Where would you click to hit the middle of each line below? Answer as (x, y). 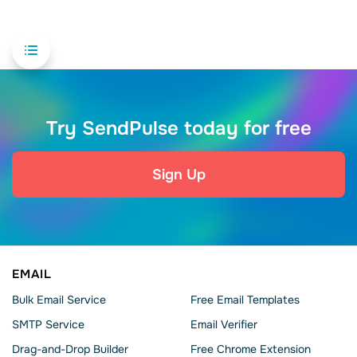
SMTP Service (48, 325)
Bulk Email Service (59, 300)
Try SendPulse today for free (178, 129)
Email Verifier (224, 325)
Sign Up (178, 175)
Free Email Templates (245, 300)
